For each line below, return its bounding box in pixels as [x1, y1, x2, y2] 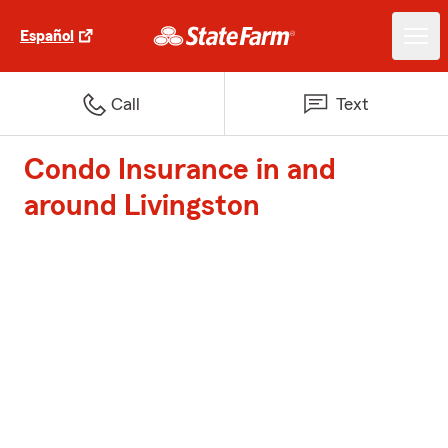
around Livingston [24, 191, 260, 221]
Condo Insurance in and [24, 155, 336, 185]
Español [20, 28, 74, 44]
